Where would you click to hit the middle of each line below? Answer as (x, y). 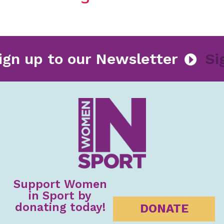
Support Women (60, 184)
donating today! (60, 207)
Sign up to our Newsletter (105, 58)
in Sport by (60, 195)
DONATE (164, 209)
